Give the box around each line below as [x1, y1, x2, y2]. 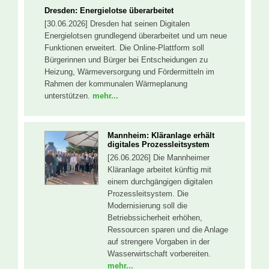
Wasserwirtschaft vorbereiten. [107, 249, 211, 259]
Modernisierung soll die [107, 201, 187, 211]
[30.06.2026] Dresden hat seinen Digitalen [44, 19, 190, 28]
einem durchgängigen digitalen [107, 177, 213, 187]
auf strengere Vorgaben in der [107, 237, 210, 247]
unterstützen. [44, 91, 92, 100]
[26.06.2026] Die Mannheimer [107, 153, 210, 163]
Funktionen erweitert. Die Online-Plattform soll [44, 43, 204, 52]
